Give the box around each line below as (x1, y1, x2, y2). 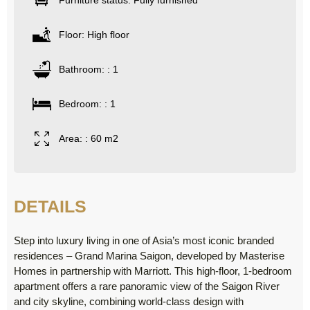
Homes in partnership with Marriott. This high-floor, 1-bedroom (14, 265, 292, 277)
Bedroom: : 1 (59, 98, 116, 110)
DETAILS (14, 197, 86, 217)
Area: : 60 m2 (59, 133, 118, 145)
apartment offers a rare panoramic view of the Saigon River (14, 280, 280, 293)
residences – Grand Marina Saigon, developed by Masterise (14, 250, 284, 262)
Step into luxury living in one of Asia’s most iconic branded (14, 235, 274, 247)
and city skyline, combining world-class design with (14, 295, 244, 308)
